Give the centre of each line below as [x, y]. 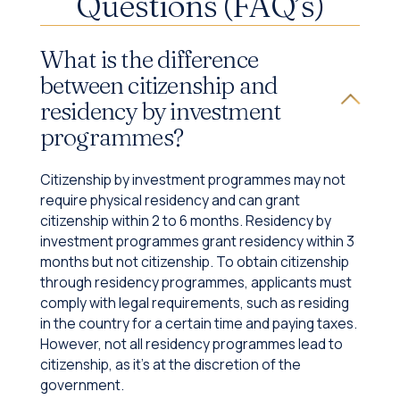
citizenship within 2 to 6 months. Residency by [185, 220]
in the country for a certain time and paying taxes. [198, 323]
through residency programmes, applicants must [196, 282]
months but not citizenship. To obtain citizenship [194, 261]
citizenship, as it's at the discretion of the [170, 364]
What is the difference [149, 59]
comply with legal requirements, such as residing [194, 302]
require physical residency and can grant [170, 200]
